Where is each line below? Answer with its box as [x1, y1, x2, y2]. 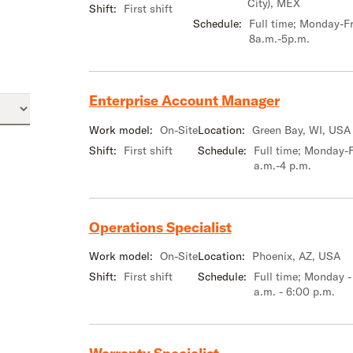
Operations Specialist [88, 217, 232, 236]
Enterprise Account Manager [88, 91, 280, 110]
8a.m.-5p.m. [248, 31, 310, 46]
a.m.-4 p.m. [253, 158, 311, 173]
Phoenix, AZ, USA [251, 249, 340, 264]
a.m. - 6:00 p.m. [253, 284, 335, 299]
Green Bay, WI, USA [251, 122, 351, 137]
